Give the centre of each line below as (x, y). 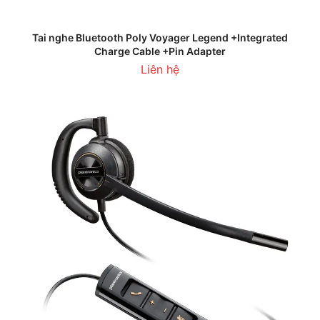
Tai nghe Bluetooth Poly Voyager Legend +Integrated (160, 37)
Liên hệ (160, 69)
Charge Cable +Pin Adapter (160, 51)
